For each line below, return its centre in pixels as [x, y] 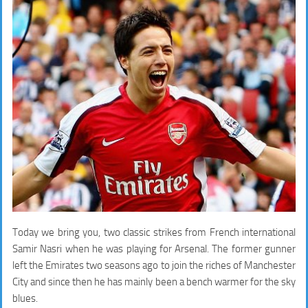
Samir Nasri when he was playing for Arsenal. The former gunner [154, 249]
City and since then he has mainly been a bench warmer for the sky [154, 282]
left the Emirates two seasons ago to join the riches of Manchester [154, 265]
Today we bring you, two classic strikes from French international [154, 232]
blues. [25, 298]
